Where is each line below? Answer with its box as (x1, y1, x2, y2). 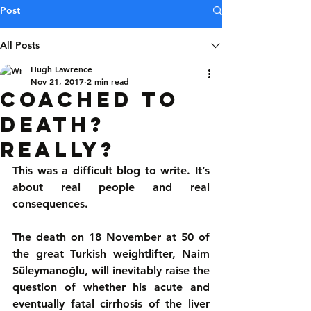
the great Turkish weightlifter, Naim (12, 247, 210, 260)
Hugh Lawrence (31, 63, 92, 74)
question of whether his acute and (12, 280, 210, 294)
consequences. (12, 197, 88, 210)
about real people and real (12, 180, 210, 194)
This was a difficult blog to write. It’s (12, 164, 210, 177)
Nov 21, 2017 (31, 76, 84, 87)
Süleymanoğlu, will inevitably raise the (12, 264, 210, 277)
